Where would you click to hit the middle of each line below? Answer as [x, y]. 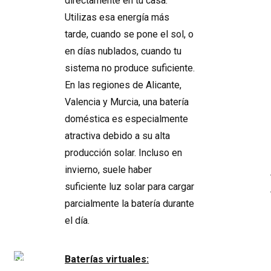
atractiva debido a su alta [117, 136]
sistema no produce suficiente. [130, 68]
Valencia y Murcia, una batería [127, 102]
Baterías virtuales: [107, 259]
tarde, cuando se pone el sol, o [129, 34]
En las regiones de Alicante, [123, 85]
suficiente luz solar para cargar [129, 187]
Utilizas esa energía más [117, 17]
